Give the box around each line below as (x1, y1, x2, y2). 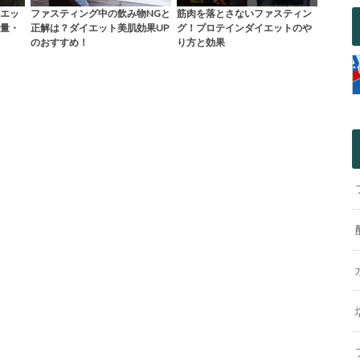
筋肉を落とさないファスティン (176, 7, 312, 20)
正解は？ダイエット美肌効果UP (30, 22, 169, 35)
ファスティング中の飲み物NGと (30, 7, 170, 20)
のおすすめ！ (30, 36, 88, 49)
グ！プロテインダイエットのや (176, 22, 312, 35)
